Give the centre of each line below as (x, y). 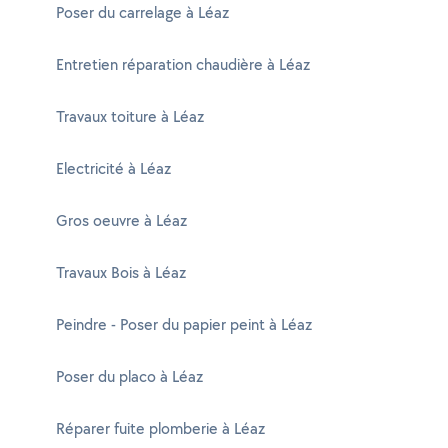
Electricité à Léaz (113, 168)
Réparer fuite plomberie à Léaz (160, 428)
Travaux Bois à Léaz (121, 272)
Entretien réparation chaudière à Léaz (183, 64)
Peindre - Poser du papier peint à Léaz (184, 324)
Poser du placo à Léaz (129, 376)
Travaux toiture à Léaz (130, 116)
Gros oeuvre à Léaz (121, 220)
